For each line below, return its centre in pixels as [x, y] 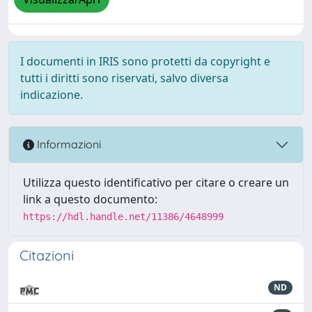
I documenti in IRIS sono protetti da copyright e [145, 61]
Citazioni [47, 255]
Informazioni [68, 145]
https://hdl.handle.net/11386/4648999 [123, 216]
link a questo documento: [90, 199]
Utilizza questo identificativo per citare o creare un [156, 182]
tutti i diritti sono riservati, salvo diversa [124, 78]
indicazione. [52, 94]
